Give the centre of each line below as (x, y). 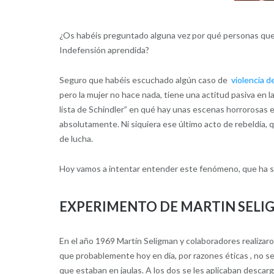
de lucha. (76, 138)
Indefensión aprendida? (104, 50)
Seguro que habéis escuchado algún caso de (145, 80)
